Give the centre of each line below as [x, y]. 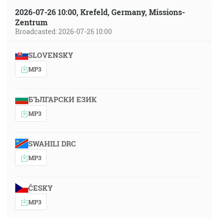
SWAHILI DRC [52, 144]
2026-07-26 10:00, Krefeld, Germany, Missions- [100, 12]
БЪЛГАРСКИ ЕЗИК [62, 99]
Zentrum [31, 22]
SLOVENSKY [50, 55]
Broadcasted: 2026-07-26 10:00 [64, 31]
